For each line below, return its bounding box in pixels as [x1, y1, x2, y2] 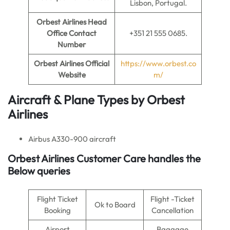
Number [57, 40, 86, 49]
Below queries [8, 164, 70, 177]
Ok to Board [94, 200, 136, 209]
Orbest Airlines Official [34, 59, 109, 68]
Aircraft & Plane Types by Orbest [8, 92, 185, 107]
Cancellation [151, 205, 194, 215]
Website [57, 70, 86, 80]
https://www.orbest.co [120, 59, 196, 68]
